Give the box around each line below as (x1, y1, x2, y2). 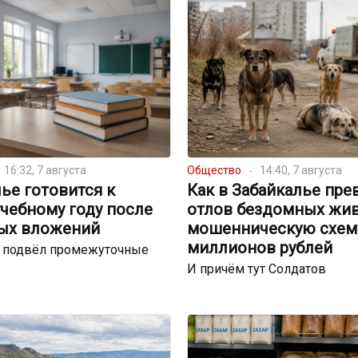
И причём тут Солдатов (186, 261, 326, 277)
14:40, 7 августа (259, 164, 342, 177)
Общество (186, 164, 241, 177)
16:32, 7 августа (3, 164, 86, 177)
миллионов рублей (186, 238, 332, 258)
